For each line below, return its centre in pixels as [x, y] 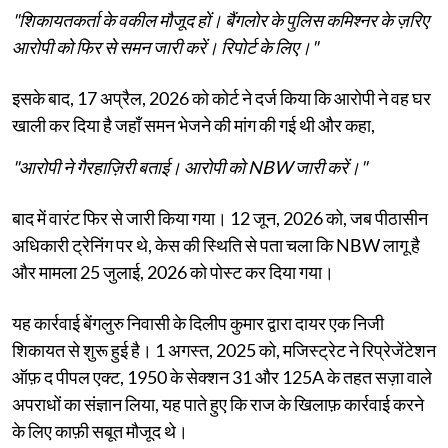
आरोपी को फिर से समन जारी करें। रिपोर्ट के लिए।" [165, 46]
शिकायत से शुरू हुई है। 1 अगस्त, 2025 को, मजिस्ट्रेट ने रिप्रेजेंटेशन [224, 349]
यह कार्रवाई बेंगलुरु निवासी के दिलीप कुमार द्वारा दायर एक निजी [198, 322]
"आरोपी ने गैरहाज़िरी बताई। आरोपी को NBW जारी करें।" [189, 166]
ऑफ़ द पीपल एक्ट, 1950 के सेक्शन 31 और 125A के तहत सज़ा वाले [222, 376]
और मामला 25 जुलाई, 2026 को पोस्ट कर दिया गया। [173, 271]
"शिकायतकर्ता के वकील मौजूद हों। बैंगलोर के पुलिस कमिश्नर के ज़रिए [220, 19]
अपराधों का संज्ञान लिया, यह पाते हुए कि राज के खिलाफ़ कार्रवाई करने [218, 403]
